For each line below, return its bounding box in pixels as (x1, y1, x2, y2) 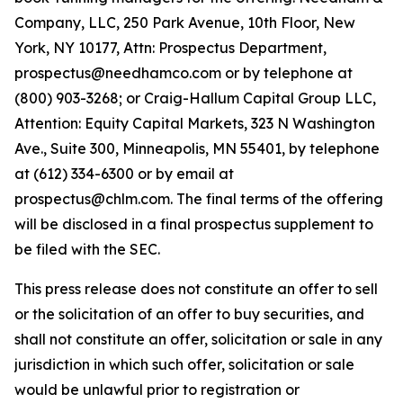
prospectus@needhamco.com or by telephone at (14, 64, 353, 82)
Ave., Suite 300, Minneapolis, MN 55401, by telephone (14, 139, 380, 157)
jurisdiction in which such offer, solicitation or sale (14, 355, 354, 373)
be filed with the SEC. (14, 240, 160, 258)
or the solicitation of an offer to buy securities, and (14, 305, 364, 323)
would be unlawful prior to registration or (14, 381, 300, 399)
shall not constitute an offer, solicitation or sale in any (14, 330, 382, 348)
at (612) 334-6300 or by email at (14, 165, 234, 183)
